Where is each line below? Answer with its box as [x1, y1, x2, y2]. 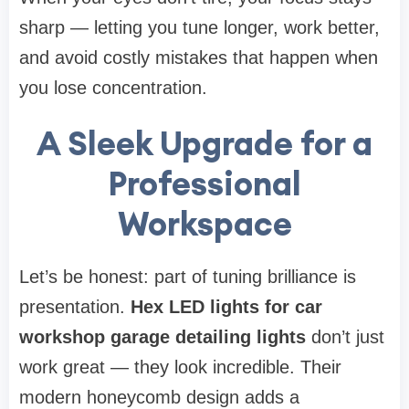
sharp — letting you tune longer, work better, [19, 17, 380, 38]
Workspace [117, 203, 292, 246]
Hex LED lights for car [131, 297, 322, 318]
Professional [108, 163, 301, 205]
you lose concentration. [19, 78, 207, 99]
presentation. [19, 297, 131, 318]
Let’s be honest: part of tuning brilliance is [19, 267, 356, 288]
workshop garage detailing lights [19, 327, 306, 348]
